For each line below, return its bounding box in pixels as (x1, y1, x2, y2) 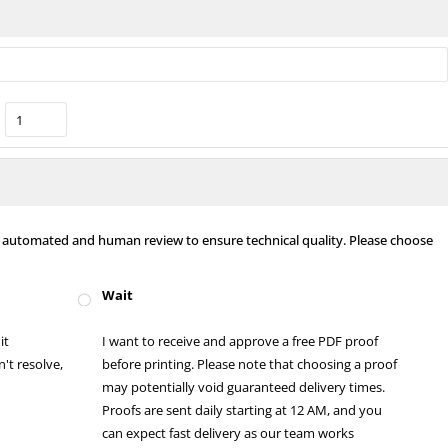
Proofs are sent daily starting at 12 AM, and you (102, 401, 383, 419)
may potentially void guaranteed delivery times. (102, 378, 386, 396)
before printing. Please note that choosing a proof (102, 355, 398, 373)
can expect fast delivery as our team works (102, 424, 355, 442)
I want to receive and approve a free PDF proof (102, 332, 379, 350)
